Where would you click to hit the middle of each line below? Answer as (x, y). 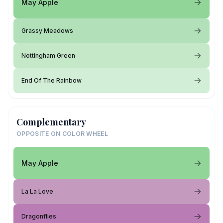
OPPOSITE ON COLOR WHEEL (62, 134)
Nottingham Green (48, 56)
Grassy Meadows (47, 31)
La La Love (37, 191)
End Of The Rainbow (52, 80)
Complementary (51, 122)
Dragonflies (39, 216)
